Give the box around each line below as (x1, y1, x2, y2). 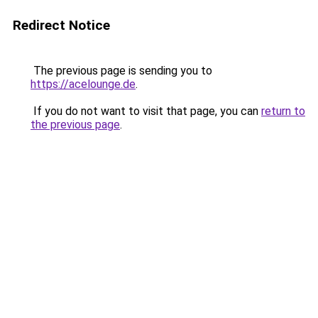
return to (261, 104, 305, 118)
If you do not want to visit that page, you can (31, 104, 261, 118)
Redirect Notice (13, 17, 110, 33)
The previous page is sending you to (31, 64, 212, 77)
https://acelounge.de (31, 77, 136, 91)
